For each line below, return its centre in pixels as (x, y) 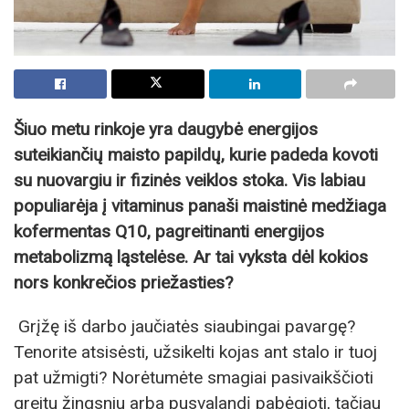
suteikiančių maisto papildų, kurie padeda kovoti (196, 155)
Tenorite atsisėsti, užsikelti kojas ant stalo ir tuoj (195, 351)
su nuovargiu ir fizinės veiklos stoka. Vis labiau (189, 181)
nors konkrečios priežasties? (123, 283)
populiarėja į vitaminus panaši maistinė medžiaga (200, 206)
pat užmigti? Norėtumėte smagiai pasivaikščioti (194, 377)
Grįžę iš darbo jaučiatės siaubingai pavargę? (187, 326)
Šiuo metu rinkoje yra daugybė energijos (166, 130)
